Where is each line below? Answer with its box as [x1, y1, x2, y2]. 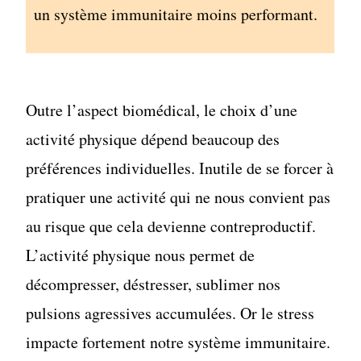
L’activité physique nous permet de [26, 244, 255, 267]
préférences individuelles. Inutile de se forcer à [26, 157, 334, 180]
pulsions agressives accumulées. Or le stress [26, 302, 315, 325]
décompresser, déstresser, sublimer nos [26, 273, 281, 296]
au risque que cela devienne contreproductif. [26, 215, 317, 238]
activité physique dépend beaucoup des [26, 128, 280, 151]
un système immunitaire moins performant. [34, 2, 318, 25]
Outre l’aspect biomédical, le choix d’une [26, 99, 298, 122]
